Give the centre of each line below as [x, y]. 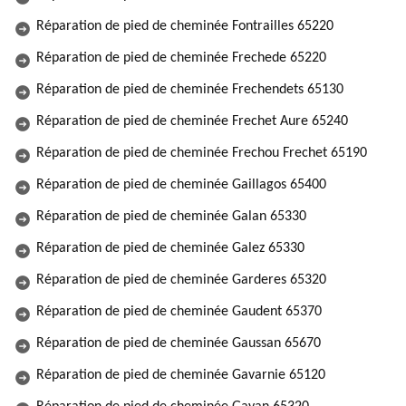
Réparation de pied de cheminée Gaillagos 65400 [181, 185]
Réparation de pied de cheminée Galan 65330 [171, 217]
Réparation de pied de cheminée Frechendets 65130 [190, 90]
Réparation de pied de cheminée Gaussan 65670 [179, 343]
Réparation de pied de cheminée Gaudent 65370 [179, 312]
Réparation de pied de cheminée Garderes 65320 [181, 280]
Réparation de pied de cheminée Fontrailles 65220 [185, 26]
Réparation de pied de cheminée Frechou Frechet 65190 [202, 153]
